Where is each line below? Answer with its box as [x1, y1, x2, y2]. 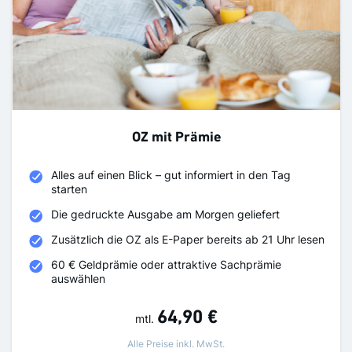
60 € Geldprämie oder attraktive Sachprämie [51, 258, 281, 272]
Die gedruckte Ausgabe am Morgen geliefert [51, 207, 280, 222]
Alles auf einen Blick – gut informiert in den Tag [51, 168, 291, 182]
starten [51, 182, 87, 196]
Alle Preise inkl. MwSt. [127, 338, 225, 350]
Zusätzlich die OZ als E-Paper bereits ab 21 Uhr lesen [51, 233, 324, 247]
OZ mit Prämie [131, 130, 221, 146]
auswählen [51, 272, 105, 286]
